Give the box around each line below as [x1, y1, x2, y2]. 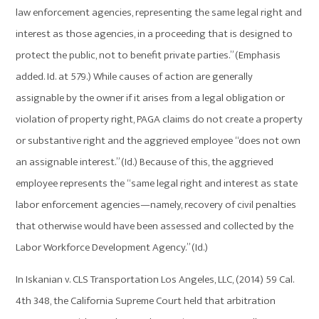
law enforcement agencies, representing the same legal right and [16, 4, 303, 22]
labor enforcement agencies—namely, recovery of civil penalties [16, 196, 297, 214]
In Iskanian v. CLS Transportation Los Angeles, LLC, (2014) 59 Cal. [16, 271, 295, 289]
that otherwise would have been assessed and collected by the [16, 217, 294, 236]
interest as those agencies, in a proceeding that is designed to [16, 25, 293, 43]
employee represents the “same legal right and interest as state [16, 174, 298, 193]
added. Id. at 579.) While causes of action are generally [16, 68, 253, 86]
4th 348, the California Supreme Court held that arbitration [16, 292, 276, 310]
